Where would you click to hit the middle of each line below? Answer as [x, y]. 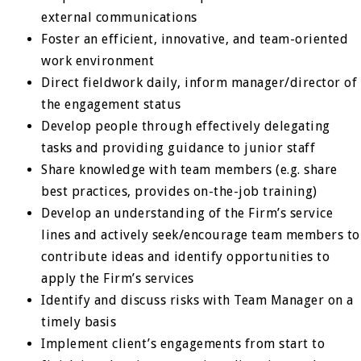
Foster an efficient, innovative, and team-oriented [195, 39]
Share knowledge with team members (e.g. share [189, 170]
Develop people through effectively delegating [186, 126]
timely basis [79, 322]
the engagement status [111, 104]
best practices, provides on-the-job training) [179, 191]
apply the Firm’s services [118, 278]
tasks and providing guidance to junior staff [178, 148]
